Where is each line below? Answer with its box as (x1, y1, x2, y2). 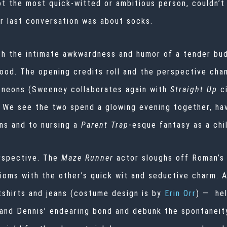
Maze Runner (61, 153, 113, 163)
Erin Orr (165, 188, 196, 199)
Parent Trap (81, 120, 129, 130)
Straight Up (170, 85, 217, 95)
